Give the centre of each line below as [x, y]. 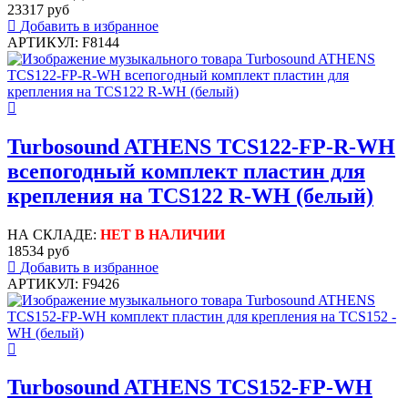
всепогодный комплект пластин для [186, 171]
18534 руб [38, 250]
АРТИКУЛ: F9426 [63, 283]
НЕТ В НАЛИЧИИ [163, 234]
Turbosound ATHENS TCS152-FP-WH [190, 388]
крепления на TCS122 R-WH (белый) [190, 195]
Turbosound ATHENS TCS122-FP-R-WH [201, 146]
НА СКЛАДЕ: [54, 234]
